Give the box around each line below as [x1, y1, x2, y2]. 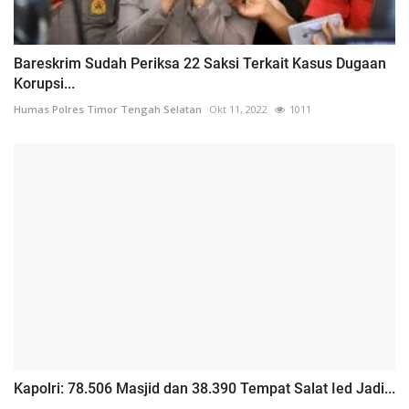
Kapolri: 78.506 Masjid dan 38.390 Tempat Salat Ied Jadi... [14, 380, 395, 398]
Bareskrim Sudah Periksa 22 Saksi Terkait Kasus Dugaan [14, 54, 386, 72]
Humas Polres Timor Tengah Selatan [14, 101, 202, 116]
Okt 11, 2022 [209, 101, 267, 116]
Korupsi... [14, 74, 75, 92]
